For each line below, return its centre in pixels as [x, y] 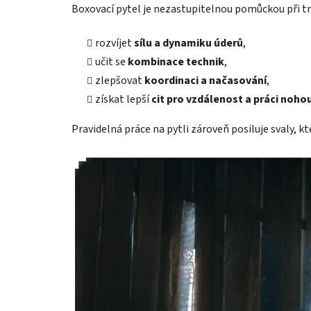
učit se [111, 61]
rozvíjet [115, 43]
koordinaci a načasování [205, 80]
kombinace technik [176, 61]
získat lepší [123, 99]
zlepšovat [120, 80]
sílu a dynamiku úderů [188, 43]
